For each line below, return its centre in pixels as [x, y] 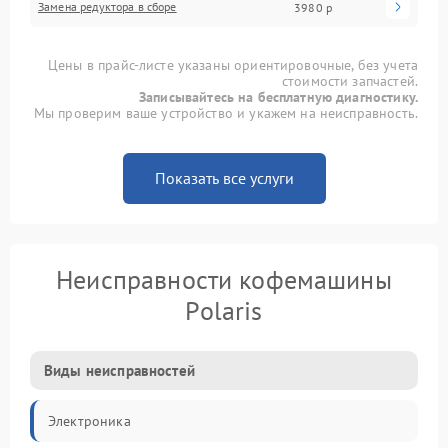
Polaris [224, 310]
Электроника [89, 421]
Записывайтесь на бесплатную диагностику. [278, 97]
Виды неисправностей [119, 370]
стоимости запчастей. [349, 81]
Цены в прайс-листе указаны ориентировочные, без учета [233, 65]
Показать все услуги [224, 178]
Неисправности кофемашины [224, 279]
